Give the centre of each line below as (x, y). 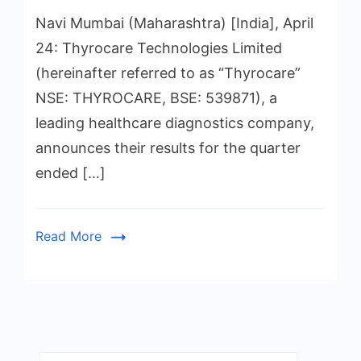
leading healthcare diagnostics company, (175, 123)
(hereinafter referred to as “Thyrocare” (168, 73)
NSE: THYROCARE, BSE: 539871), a (156, 98)
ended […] (71, 173)
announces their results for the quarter (168, 148)
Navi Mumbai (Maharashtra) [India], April (174, 23)
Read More (68, 237)
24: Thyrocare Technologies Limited (159, 48)
